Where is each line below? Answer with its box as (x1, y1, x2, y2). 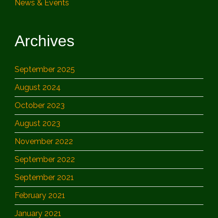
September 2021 (15, 172, 74, 182)
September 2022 (15, 154, 75, 164)
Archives (15, 32, 74, 50)
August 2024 (15, 82, 61, 92)
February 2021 (15, 190, 65, 200)
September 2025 (15, 64, 75, 74)
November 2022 (15, 136, 73, 146)
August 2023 (15, 118, 60, 128)
